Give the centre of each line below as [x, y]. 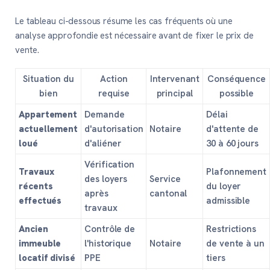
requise [114, 94]
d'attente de [232, 129]
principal [175, 94]
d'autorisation [114, 129]
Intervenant [175, 79]
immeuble [40, 244]
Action [114, 79]
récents [36, 187]
